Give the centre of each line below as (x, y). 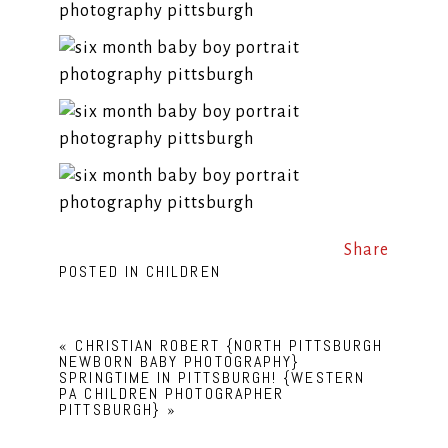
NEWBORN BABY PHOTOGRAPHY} (180, 362)
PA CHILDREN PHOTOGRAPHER (172, 394)
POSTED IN (103, 272)
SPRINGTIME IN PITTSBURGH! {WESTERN (212, 378)
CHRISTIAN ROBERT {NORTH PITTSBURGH (229, 346)
